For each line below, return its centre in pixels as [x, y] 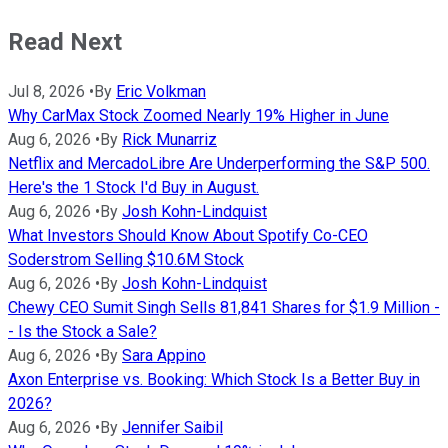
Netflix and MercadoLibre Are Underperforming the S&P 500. [219, 164]
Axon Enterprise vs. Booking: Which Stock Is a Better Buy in [214, 380]
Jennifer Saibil [172, 428]
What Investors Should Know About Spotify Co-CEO [188, 236]
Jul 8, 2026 [46, 92]
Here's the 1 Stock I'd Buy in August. [133, 188]
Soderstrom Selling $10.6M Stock [126, 260]
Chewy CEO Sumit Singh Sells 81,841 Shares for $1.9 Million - [224, 308]
